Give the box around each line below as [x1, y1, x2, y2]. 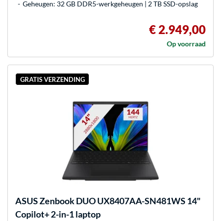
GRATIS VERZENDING [20, 75, 85, 83]
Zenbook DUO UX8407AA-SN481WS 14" [38, 195, 201, 207]
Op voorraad [167, 39, 206, 48]
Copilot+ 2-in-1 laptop [15, 209, 101, 220]
